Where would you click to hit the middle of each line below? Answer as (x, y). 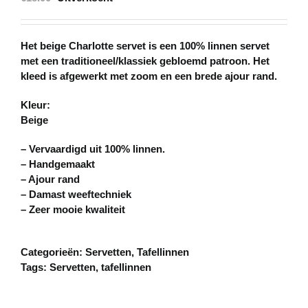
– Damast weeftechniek (76, 195)
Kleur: (35, 105)
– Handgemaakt (58, 164)
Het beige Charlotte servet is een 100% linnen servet (145, 46)
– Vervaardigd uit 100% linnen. (93, 149)
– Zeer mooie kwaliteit (73, 210)
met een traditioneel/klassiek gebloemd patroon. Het (145, 61)
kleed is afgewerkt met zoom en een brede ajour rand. (149, 76)
